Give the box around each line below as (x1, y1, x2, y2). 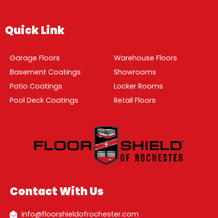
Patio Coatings (10, 81, 62, 91)
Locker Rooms (114, 81, 163, 91)
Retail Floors (114, 95, 156, 105)
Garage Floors (10, 53, 60, 63)
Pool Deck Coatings (10, 95, 78, 105)
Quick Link (5, 22, 65, 38)
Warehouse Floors (114, 53, 177, 63)
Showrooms (114, 67, 156, 77)
